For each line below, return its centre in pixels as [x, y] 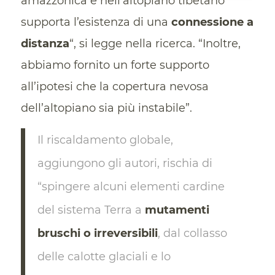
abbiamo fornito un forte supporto [115, 65]
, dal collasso [192, 234]
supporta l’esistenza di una [96, 22]
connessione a [212, 22]
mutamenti [177, 210]
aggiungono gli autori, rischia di [125, 164]
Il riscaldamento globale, [105, 140]
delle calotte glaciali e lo [104, 257]
